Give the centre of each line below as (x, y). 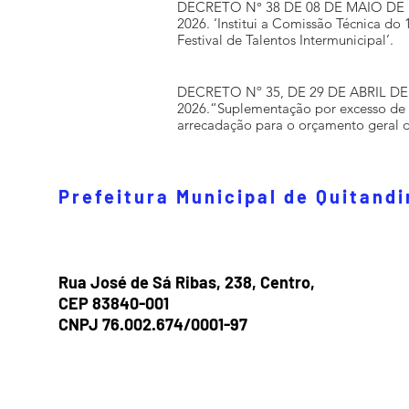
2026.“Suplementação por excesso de (291, 108)
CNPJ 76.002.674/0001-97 (153, 324)
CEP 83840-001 (114, 303)
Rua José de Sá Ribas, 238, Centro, (187, 282)
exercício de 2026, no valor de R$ (278, 141)
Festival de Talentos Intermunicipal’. (285, 40)
